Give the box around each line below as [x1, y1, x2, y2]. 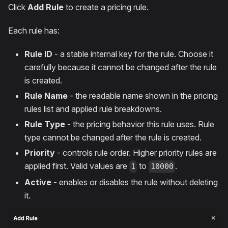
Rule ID [24, 49, 52, 60]
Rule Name [24, 91, 68, 101]
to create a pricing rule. [64, 2, 149, 13]
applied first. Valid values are [24, 161, 129, 172]
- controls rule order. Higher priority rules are [55, 148, 217, 158]
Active [24, 177, 51, 187]
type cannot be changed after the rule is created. [24, 132, 202, 143]
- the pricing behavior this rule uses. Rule [65, 119, 214, 130]
